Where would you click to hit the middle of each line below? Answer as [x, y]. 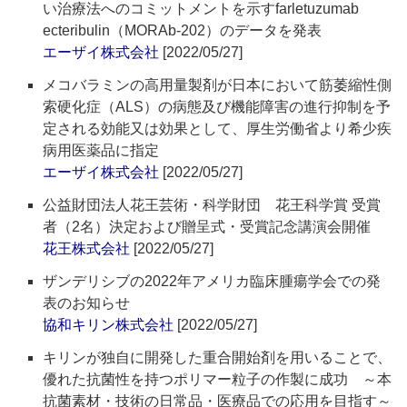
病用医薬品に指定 [101, 151]
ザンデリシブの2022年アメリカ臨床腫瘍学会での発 [212, 282]
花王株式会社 [87, 249]
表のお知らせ [87, 303]
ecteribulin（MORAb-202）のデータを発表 [183, 31]
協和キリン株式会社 [109, 325]
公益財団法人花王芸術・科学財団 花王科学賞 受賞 [212, 205]
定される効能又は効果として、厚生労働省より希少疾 [218, 129]
